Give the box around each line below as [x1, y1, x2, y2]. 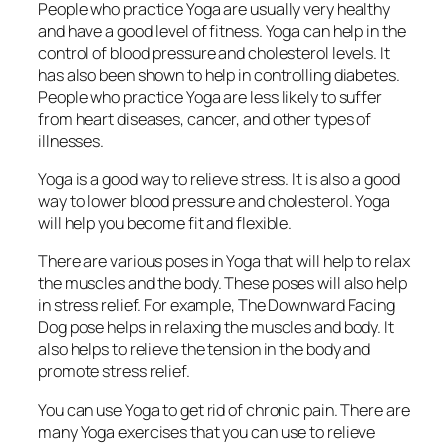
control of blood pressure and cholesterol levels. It [38, 41, 390, 64]
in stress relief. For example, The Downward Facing [38, 294, 395, 317]
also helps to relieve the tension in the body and [38, 338, 371, 361]
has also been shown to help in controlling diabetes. [38, 63, 400, 86]
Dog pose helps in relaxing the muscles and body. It [38, 316, 394, 339]
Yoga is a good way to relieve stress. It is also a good [38, 168, 400, 191]
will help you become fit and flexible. [38, 212, 293, 235]
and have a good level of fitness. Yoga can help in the [38, 19, 406, 42]
